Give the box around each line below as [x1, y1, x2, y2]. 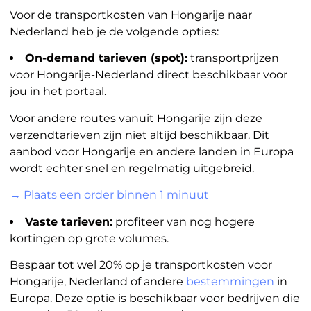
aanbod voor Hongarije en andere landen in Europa [9, 144, 294, 158]
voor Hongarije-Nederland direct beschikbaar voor [9, 68, 287, 82]
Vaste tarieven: [24, 215, 112, 228]
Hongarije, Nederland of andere [9, 274, 186, 288]
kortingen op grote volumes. [9, 231, 169, 245]
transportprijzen [187, 51, 279, 65]
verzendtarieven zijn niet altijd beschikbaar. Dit [9, 128, 269, 142]
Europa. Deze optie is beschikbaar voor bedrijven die [9, 291, 300, 305]
